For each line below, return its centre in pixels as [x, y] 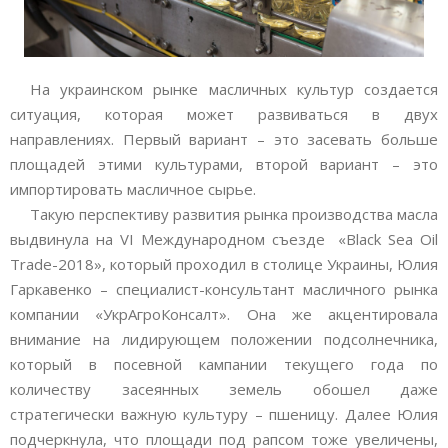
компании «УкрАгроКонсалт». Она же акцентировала [224, 314]
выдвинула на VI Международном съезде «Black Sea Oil [224, 239]
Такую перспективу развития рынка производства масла [234, 214]
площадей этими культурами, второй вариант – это [224, 164]
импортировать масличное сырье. [133, 189]
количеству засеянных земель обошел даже [224, 389]
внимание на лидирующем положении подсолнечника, [224, 339]
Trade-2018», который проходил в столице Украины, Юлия [224, 264]
